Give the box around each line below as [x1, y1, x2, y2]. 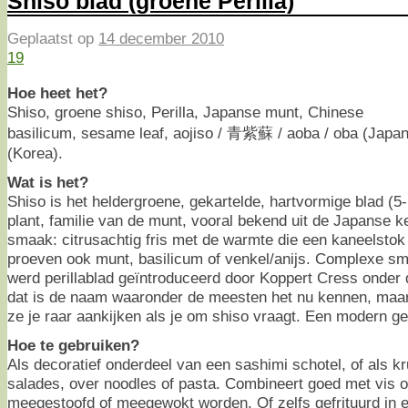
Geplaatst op [7, 29, 98, 48]
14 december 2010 [98, 29, 224, 48]
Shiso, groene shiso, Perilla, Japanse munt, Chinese [7, 102, 363, 121]
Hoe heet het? [7, 83, 107, 102]
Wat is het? [7, 172, 88, 191]
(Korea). [7, 143, 63, 162]
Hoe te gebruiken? [7, 335, 139, 354]
